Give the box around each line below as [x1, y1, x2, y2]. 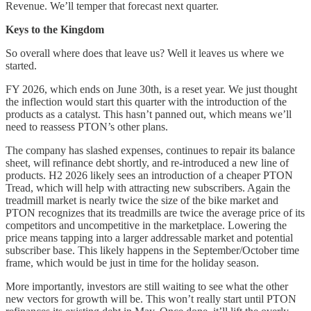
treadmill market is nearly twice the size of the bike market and [6, 194, 278, 206]
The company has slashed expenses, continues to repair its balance [6, 144, 295, 156]
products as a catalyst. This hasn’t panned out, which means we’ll [6, 108, 292, 120]
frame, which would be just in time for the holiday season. [6, 256, 259, 269]
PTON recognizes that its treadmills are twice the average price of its [6, 206, 305, 219]
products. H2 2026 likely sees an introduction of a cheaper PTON [6, 169, 293, 181]
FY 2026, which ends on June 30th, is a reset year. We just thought [6, 83, 297, 95]
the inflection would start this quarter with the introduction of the [6, 95, 287, 108]
